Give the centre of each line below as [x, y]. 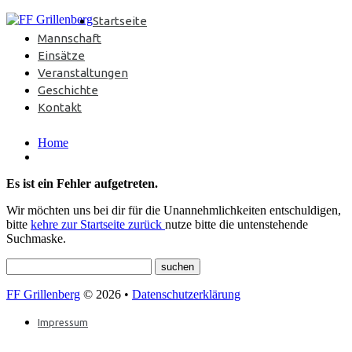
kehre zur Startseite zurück [98, 224]
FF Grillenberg [43, 294]
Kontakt [60, 107]
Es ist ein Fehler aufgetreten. [82, 183]
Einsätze [61, 55]
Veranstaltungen [83, 73]
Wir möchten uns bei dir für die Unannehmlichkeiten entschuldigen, [174, 210]
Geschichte [68, 90]
